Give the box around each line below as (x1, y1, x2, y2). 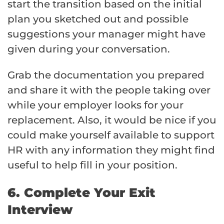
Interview (7, 202, 72, 217)
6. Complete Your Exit (7, 185, 155, 200)
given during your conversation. (7, 43, 170, 55)
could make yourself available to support (7, 129, 214, 141)
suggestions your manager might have (7, 28, 205, 40)
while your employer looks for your (7, 99, 183, 111)
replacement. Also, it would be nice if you (7, 114, 216, 126)
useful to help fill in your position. (7, 159, 177, 171)
